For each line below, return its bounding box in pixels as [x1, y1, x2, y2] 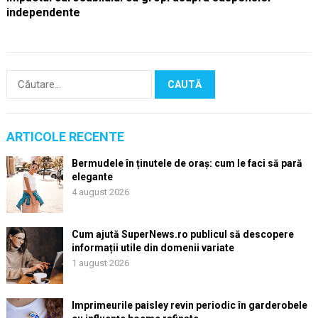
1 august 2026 [71, 258, 129, 269]
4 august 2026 [71, 187, 129, 198]
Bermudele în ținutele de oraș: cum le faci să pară [71, 158, 302, 170]
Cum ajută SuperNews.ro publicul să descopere [71, 229, 294, 241]
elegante [71, 171, 113, 183]
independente [6, 6, 80, 20]
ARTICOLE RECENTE [6, 129, 124, 145]
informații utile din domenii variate [71, 242, 234, 254]
